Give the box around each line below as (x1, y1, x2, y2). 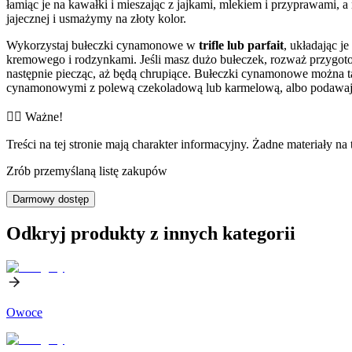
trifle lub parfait (199, 38, 284, 52)
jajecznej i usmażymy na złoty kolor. (6, 11, 186, 25)
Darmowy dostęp (13, 192, 89, 205)
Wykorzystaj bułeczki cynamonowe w (6, 38, 199, 52)
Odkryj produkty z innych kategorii (6, 222, 295, 244)
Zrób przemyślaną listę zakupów (6, 163, 167, 178)
